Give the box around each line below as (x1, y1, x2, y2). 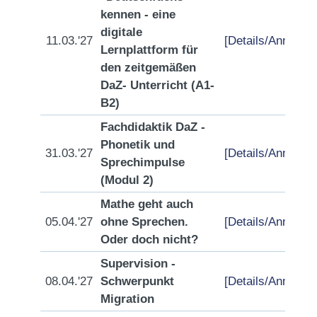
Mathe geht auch (100, 197, 193, 212)
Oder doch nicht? (100, 232, 198, 247)
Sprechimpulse (100, 155, 185, 170)
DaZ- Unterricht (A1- (100, 78, 214, 93)
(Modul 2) (100, 173, 154, 188)
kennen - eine (100, 7, 175, 22)
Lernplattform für (100, 42, 198, 57)
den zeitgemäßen (100, 60, 196, 75)
